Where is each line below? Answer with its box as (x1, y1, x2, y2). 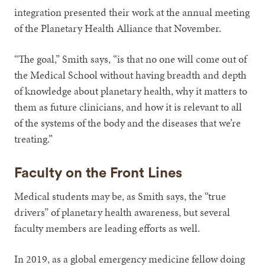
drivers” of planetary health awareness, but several (14, 204, 231, 219)
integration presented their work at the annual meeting (14, 4, 250, 20)
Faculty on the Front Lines (14, 166, 183, 180)
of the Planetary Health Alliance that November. (14, 20, 222, 35)
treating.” (14, 131, 53, 146)
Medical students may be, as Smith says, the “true (14, 188, 227, 203)
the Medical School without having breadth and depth (14, 67, 247, 82)
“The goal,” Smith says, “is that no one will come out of (14, 51, 247, 66)
